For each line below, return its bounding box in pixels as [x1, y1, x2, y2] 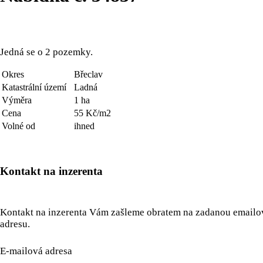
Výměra [2, 95, 32, 105]
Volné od [2, 120, 35, 131]
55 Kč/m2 [74, 107, 111, 118]
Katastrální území [2, 82, 66, 92]
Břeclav [74, 69, 103, 79]
